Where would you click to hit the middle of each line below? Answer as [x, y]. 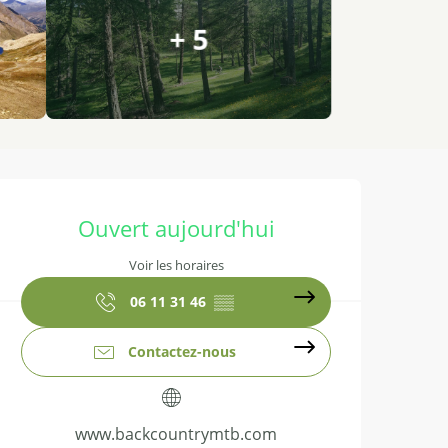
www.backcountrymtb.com [176, 434]
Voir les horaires [176, 265]
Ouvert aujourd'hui [176, 227]
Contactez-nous [182, 352]
